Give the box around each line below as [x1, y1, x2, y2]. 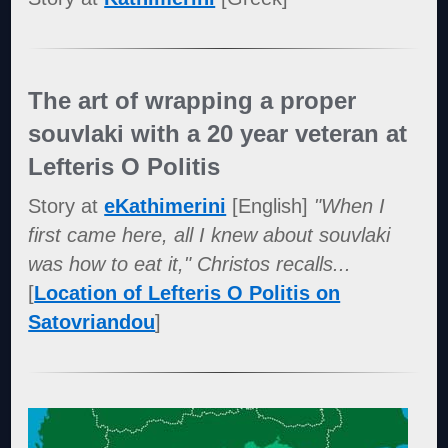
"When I [314, 195, 386, 218]
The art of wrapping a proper [28, 86, 357, 114]
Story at [28, 195, 105, 218]
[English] [226, 195, 315, 218]
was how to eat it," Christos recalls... [28, 253, 352, 276]
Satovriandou [28, 311, 156, 334]
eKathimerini [104, 195, 227, 218]
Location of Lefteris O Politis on [34, 282, 341, 305]
